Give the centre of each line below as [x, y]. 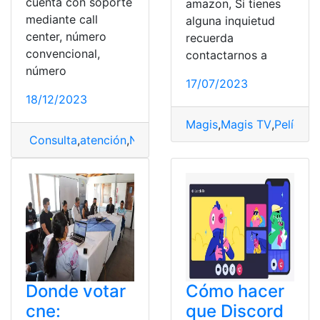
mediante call [62, 19]
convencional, [63, 54]
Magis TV [246, 124]
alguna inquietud [230, 20]
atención [103, 140]
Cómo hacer [235, 291]
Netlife [147, 140]
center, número [66, 36]
